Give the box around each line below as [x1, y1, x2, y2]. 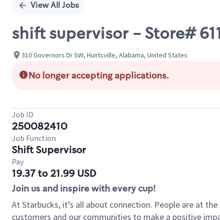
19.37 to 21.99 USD [12, 167, 96, 180]
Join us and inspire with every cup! [12, 183, 155, 194]
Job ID [12, 110, 33, 119]
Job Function [12, 133, 56, 143]
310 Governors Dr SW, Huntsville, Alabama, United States [22, 50, 188, 59]
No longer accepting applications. [28, 70, 169, 82]
